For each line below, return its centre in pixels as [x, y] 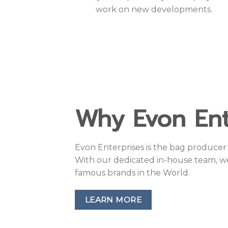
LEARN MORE [113, 184]
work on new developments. [154, 8]
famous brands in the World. [132, 157]
